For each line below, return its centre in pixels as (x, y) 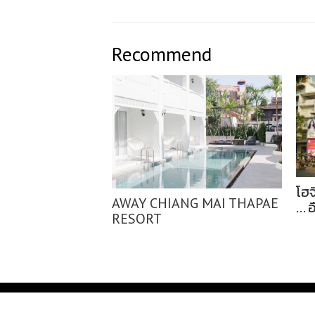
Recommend (162, 54)
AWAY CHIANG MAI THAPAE (195, 204)
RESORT (137, 219)
